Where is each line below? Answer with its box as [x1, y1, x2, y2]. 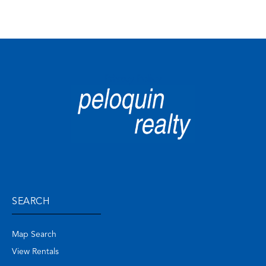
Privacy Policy [104, 74, 161, 84]
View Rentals [12, 247, 59, 256]
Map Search [12, 230, 56, 239]
